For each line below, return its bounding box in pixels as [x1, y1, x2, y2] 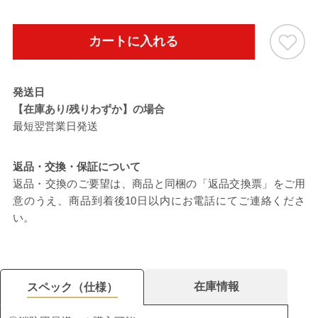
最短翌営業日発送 [12, 120, 98, 132]
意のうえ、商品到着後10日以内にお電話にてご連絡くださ [12, 195, 306, 207]
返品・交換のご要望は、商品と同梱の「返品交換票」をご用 [12, 178, 306, 190]
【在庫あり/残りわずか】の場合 [12, 103, 165, 115]
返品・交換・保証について [12, 161, 141, 173]
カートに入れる [89, 34, 179, 49]
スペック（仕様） [26, 281, 118, 294]
